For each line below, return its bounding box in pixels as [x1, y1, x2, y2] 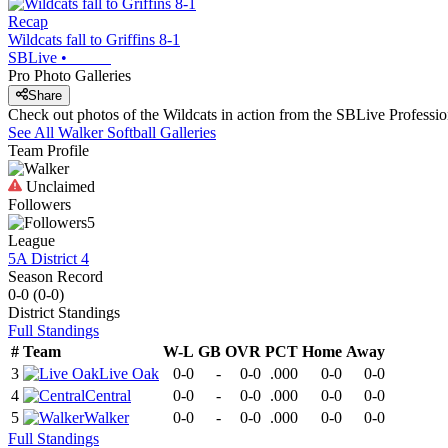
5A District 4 [8, 250, 89, 268]
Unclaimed [22, 178, 95, 196]
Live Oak [99, 365, 159, 383]
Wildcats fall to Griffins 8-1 [8, 30, 180, 48]
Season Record [8, 268, 103, 286]
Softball [107, 124, 156, 142]
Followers [8, 196, 71, 214]
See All [8, 124, 58, 142]
